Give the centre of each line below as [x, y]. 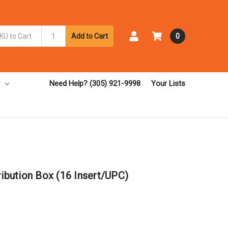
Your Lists [168, 83]
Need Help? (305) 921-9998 [95, 83]
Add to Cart [89, 36]
